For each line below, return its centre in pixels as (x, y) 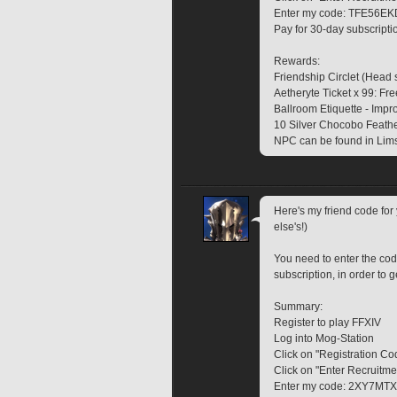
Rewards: (297, 62)
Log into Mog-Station (324, 339)
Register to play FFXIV (327, 323)
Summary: (298, 307)
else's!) (291, 227)
